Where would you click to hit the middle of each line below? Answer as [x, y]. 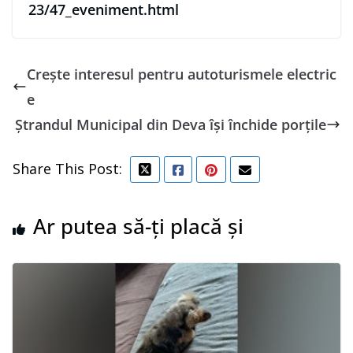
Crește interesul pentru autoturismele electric [182, 74]
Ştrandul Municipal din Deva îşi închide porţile [171, 125]
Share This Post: [67, 169]
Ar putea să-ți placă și [138, 227]
